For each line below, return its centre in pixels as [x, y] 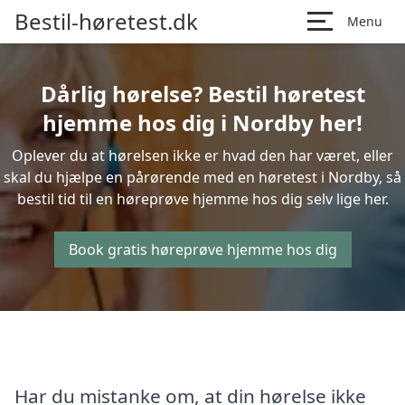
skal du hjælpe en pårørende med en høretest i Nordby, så [202, 177]
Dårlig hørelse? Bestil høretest [202, 94]
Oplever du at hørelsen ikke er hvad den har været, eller [202, 155]
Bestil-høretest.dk [106, 21]
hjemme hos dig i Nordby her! [202, 122]
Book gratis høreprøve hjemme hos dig [202, 250]
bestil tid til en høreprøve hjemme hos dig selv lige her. [202, 199]
